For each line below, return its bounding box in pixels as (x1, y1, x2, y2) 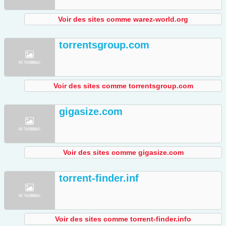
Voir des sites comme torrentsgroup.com (53, 82, 193, 90)
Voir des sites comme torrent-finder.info (55, 215, 191, 223)
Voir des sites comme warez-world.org (58, 15, 188, 24)
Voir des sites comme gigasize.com (63, 148, 184, 157)
